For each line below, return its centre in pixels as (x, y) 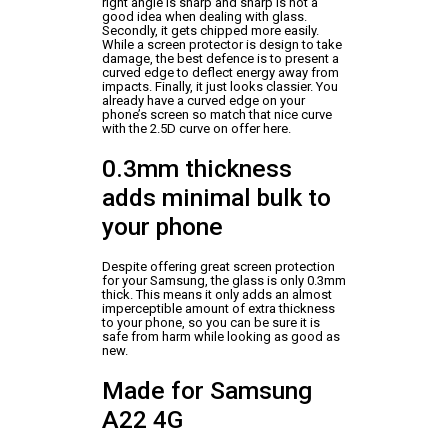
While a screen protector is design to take (221, 44)
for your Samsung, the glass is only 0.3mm (223, 280)
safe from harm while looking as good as (220, 336)
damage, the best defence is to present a (220, 58)
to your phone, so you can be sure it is (210, 322)
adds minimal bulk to (216, 198)
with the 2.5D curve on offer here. (196, 128)
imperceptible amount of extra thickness (218, 308)
